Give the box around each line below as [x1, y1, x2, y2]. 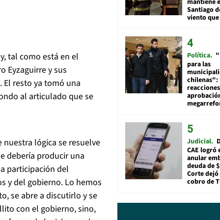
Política [187, 50, 210, 60]
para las [187, 59, 211, 69]
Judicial [187, 136, 211, 146]
